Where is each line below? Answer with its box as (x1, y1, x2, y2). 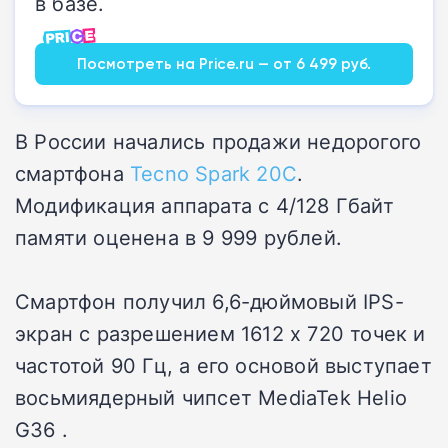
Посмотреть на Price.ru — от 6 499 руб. (77, 53, 371, 73)
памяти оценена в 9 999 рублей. (15, 222, 343, 251)
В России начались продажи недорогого (15, 126, 422, 155)
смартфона (15, 158, 130, 187)
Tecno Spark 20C (130, 158, 297, 187)
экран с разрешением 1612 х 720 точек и (15, 318, 426, 347)
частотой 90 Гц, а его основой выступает (15, 350, 432, 379)
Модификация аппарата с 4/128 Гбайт (15, 190, 394, 219)
